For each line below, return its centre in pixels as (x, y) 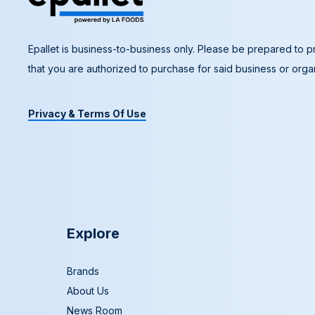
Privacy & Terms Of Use (87, 114)
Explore (93, 233)
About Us (88, 291)
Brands (83, 271)
